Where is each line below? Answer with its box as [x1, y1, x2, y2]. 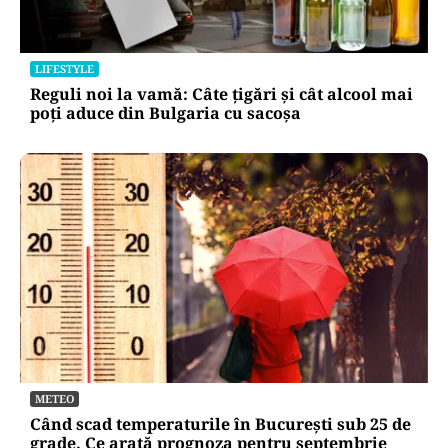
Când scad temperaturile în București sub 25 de [30, 412, 411, 435]
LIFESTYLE [35, 61, 94, 77]
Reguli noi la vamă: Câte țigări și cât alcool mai [30, 83, 413, 106]
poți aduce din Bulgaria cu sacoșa [30, 102, 301, 125]
